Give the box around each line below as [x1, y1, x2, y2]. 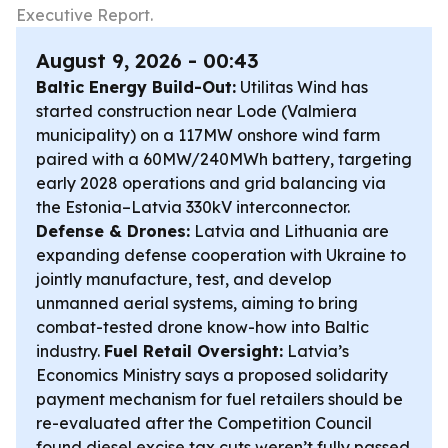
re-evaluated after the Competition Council [36, 413, 372, 433]
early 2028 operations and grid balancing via [36, 173, 386, 193]
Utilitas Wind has [236, 77, 368, 97]
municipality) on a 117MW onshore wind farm [36, 125, 380, 145]
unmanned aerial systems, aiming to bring [36, 293, 358, 313]
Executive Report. [16, 5, 153, 25]
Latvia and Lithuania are [190, 221, 389, 241]
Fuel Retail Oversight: [104, 341, 283, 361]
